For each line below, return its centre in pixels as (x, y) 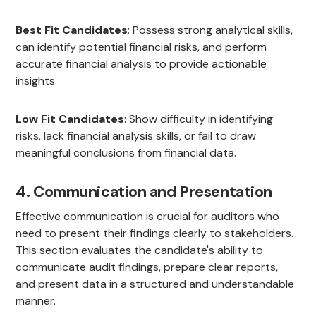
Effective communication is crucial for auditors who (148, 217)
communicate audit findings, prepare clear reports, (147, 267)
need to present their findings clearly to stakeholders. (155, 233)
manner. (36, 301)
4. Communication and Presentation (144, 192)
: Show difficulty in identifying (199, 119)
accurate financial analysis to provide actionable (141, 64)
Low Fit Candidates (70, 119)
